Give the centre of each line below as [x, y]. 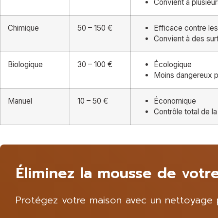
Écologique [173, 64]
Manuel [20, 101]
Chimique [23, 28]
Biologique [25, 64]
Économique [175, 101]
